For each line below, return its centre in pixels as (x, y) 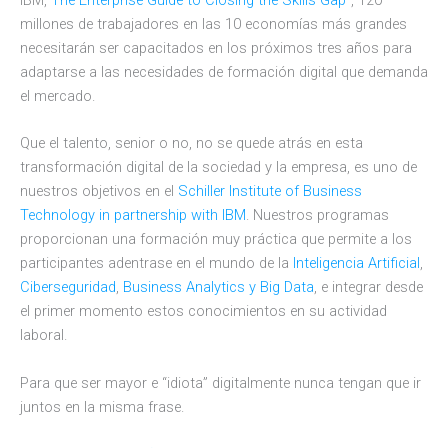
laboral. (43, 335)
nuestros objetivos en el (99, 191)
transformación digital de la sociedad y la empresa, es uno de (218, 167)
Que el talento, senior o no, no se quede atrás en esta (191, 143)
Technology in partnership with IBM (133, 215)
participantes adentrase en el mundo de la (156, 263)
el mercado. (57, 96)
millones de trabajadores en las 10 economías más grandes (213, 24)
